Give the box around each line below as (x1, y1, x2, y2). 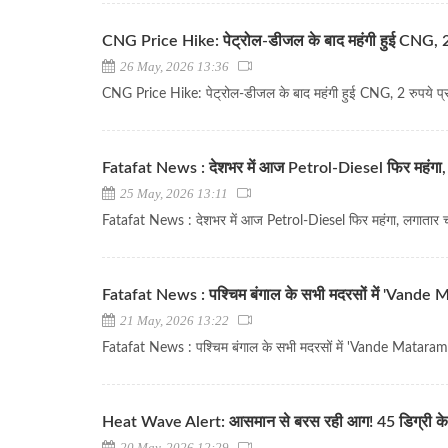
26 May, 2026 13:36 (117, 59, 238, 74)
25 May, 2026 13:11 (117, 186, 237, 201)
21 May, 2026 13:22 (117, 313, 238, 328)
